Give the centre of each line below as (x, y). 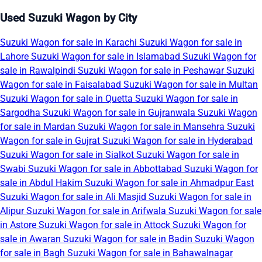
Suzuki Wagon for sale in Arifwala (97, 211)
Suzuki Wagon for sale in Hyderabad (177, 141)
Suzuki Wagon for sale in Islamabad (107, 57)
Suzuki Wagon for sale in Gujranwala (120, 113)
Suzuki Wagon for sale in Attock (106, 225)
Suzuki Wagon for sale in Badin (129, 239)
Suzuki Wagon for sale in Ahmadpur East (169, 183)
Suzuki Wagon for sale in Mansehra (152, 127)
